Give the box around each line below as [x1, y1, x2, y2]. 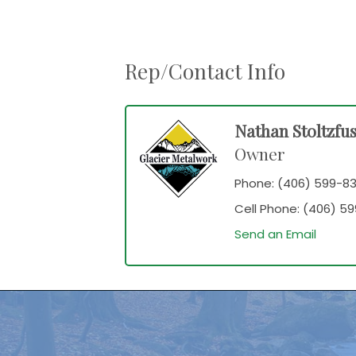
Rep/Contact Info [125, 57, 285, 86]
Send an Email [234, 226, 316, 243]
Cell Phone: [234, 200, 300, 218]
